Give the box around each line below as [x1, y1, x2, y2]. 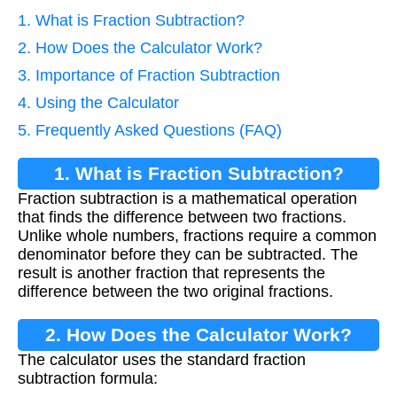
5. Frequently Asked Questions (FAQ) [18, 121, 282, 140]
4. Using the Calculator [18, 94, 179, 113]
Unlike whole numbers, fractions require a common [18, 227, 377, 245]
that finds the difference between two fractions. [18, 208, 346, 227]
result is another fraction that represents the [18, 264, 325, 283]
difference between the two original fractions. [18, 283, 333, 301]
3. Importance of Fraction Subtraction [18, 66, 280, 85]
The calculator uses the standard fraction [18, 351, 306, 370]
